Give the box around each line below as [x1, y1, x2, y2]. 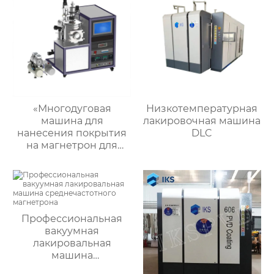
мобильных [42, 152, 102, 164]
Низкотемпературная [146, 103, 258, 115]
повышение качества [17, 176, 127, 188]
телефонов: [43, 164, 102, 176]
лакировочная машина [143, 115, 261, 127]
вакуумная [45, 225, 100, 237]
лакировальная [32, 237, 111, 250]
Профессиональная [21, 213, 123, 225]
